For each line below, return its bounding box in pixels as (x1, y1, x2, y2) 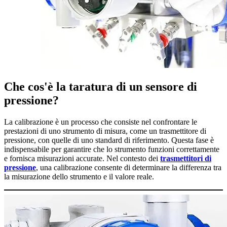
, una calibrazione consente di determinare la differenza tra (36, 163, 221, 172)
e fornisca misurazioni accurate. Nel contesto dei (4, 154, 160, 163)
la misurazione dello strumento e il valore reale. (4, 172, 154, 181)
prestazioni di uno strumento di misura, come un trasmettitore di (4, 126, 206, 135)
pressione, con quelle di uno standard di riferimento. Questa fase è (4, 135, 214, 144)
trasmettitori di (160, 154, 211, 163)
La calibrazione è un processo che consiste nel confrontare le (4, 117, 197, 126)
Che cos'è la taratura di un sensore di (4, 80, 197, 93)
